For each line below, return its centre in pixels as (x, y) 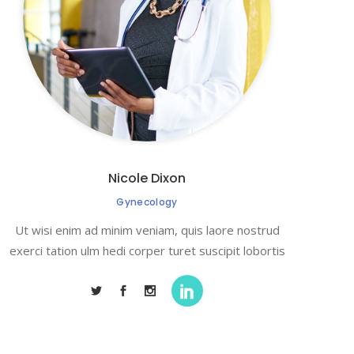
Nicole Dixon (147, 178)
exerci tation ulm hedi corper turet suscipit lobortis (147, 250)
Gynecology (147, 202)
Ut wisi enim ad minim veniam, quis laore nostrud (147, 230)
